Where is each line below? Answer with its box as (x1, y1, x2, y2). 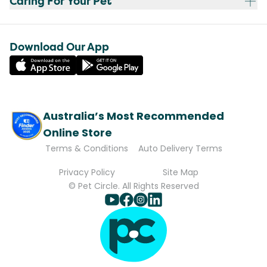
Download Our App (10, 39, 109, 54)
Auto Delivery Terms (138, 142, 222, 154)
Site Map (162, 166, 198, 178)
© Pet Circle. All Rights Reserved (68, 179, 199, 192)
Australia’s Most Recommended (43, 108, 224, 123)
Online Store (43, 125, 112, 140)
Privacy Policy (58, 166, 115, 178)
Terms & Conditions (45, 142, 128, 154)
